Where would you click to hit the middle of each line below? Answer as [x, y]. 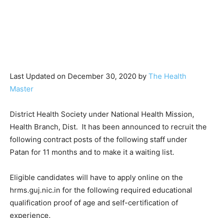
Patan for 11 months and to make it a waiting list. [93, 152]
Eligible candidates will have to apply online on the [96, 177]
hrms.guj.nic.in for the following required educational [101, 190]
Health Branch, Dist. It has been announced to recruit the [108, 127]
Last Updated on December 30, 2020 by [79, 76]
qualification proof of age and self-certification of [94, 202]
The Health [167, 76]
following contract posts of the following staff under [99, 139]
